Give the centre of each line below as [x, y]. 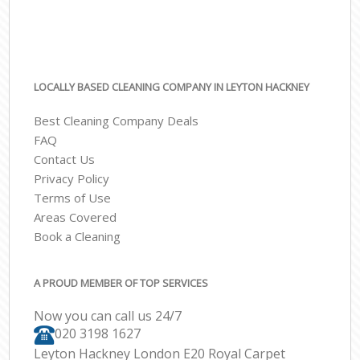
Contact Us [65, 160]
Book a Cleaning [78, 237]
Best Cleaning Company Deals [117, 121]
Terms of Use [73, 198]
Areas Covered [76, 217]
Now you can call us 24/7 [108, 316]
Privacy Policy [72, 179]
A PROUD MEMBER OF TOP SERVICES [121, 282]
